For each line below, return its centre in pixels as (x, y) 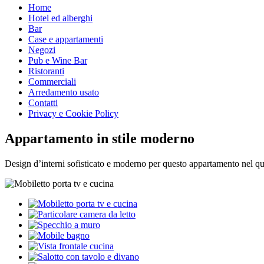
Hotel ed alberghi (60, 18)
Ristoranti (46, 71)
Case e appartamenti (66, 39)
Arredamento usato (64, 92)
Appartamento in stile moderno (100, 138)
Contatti (43, 103)
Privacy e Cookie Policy (73, 113)
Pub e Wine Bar (58, 60)
